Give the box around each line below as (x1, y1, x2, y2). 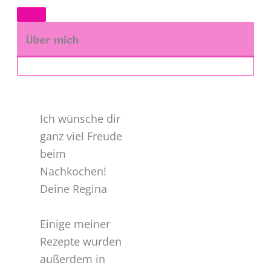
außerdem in (39, 252, 105, 267)
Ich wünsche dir (39, 111, 120, 126)
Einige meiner (39, 217, 110, 232)
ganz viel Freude (39, 129, 122, 144)
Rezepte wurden (39, 234, 122, 249)
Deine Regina (39, 181, 110, 197)
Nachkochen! (39, 164, 106, 179)
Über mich (25, 33, 79, 47)
